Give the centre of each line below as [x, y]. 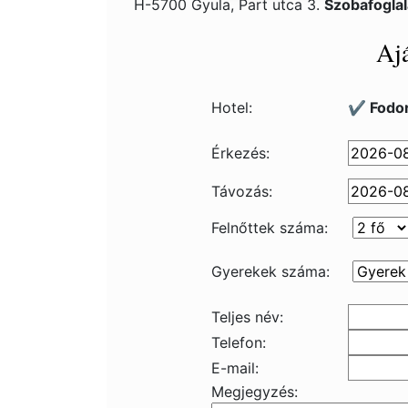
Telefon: [239, 342]
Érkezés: [240, 153]
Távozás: [242, 191]
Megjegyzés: [255, 392]
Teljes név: [247, 317]
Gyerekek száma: [270, 271]
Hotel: [232, 107]
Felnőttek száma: [270, 228]
